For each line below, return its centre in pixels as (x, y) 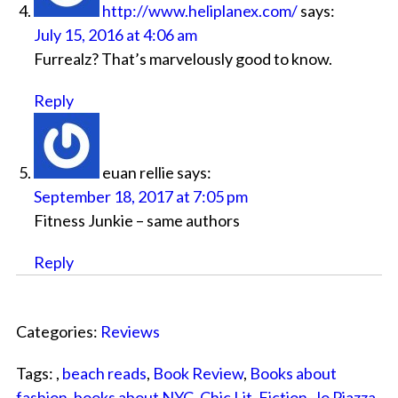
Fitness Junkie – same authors (136, 221)
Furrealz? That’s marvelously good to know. (183, 59)
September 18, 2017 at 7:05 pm (140, 197)
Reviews (130, 332)
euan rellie (138, 173)
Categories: (58, 332)
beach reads (104, 374)
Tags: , (39, 374)
